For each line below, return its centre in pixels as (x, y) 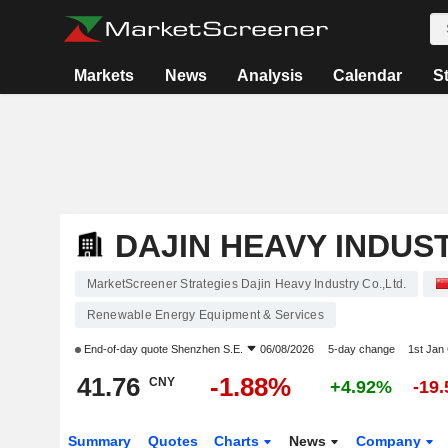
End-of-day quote (125, 349)
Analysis (269, 75)
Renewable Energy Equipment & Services (205, 315)
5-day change (361, 349)
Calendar (368, 75)
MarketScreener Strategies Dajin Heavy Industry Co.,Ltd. (246, 284)
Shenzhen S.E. (206, 349)
